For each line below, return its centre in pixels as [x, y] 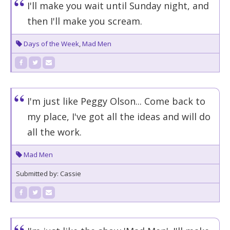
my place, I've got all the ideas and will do [119, 117]
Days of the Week [51, 44]
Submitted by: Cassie [49, 174]
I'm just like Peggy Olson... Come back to [116, 101]
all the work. [54, 132]
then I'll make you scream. [85, 21]
